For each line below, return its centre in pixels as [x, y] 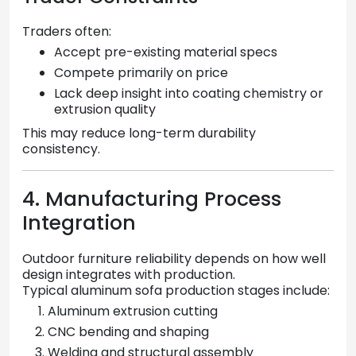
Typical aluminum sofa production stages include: [176, 291]
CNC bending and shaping [128, 332]
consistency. [61, 149]
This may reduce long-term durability [139, 133]
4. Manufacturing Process [152, 199]
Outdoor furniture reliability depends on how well [174, 259]
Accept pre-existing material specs [166, 52]
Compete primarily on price [141, 72]
